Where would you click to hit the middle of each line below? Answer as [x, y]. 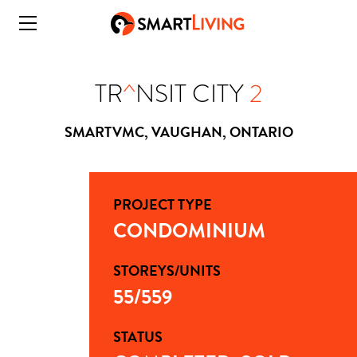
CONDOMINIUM [189, 231]
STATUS [138, 337]
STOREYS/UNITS [167, 271]
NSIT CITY [192, 94]
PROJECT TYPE [163, 204]
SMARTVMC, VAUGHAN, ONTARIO [178, 132]
